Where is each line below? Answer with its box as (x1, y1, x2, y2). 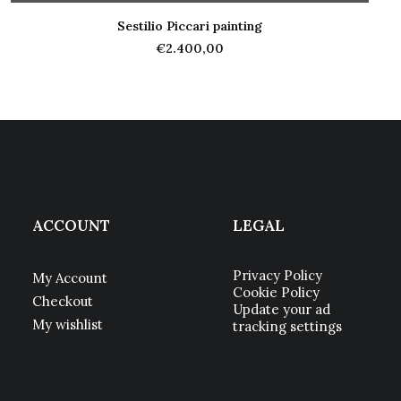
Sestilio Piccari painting (117, 18, 262, 34)
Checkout (32, 293, 93, 310)
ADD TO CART (146, 32, 234, 46)
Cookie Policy (233, 284, 320, 301)
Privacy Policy (233, 267, 322, 284)
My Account (32, 269, 107, 286)
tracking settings (233, 318, 342, 335)
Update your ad (233, 301, 330, 318)
